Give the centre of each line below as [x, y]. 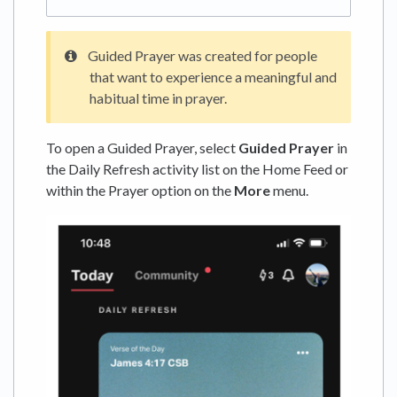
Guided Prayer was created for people [202, 56]
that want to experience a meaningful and [213, 77]
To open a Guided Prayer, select [142, 148]
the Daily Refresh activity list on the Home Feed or [197, 169]
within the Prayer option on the [140, 191]
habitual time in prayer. [158, 98]
